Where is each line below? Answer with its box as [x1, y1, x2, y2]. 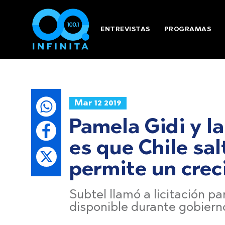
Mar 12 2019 [74, 98, 122, 107]
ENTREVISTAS [100, 26, 150, 33]
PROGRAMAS [164, 26, 211, 33]
